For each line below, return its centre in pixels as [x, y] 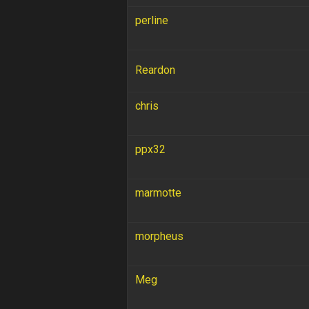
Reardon [155, 70]
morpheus [159, 236]
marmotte [158, 192]
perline [151, 20]
